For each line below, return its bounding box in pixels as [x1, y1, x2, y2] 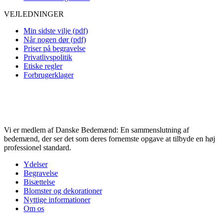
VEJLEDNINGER [4, 9, 64, 18]
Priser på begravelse [24, 44, 85, 53]
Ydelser [24, 160, 48, 168]
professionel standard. [4, 143, 71, 152]
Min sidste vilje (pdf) [24, 26, 88, 35]
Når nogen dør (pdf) [24, 35, 86, 44]
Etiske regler [24, 61, 62, 70]
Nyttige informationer [24, 195, 90, 204]
